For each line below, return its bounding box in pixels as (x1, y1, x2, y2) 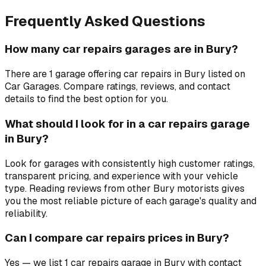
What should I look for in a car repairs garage (5, 116, 250, 131)
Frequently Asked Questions (5, 11, 205, 30)
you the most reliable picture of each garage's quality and (5, 194, 256, 207)
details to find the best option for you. (5, 93, 168, 106)
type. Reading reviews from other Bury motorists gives (5, 182, 245, 195)
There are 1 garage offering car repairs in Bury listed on (5, 68, 245, 81)
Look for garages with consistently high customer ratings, (5, 157, 255, 170)
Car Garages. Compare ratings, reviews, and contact (5, 80, 230, 93)
